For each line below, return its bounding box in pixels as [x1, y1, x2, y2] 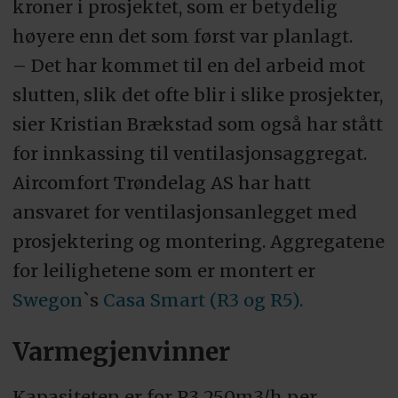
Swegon [12, 289, 83, 312]
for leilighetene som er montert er [12, 259, 315, 283]
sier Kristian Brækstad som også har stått [12, 113, 383, 136]
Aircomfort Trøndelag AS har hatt [12, 171, 311, 195]
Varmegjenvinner [12, 337, 230, 369]
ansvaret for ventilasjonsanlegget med [12, 201, 357, 224]
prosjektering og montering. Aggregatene [12, 230, 385, 253]
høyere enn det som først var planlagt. [12, 25, 353, 48]
